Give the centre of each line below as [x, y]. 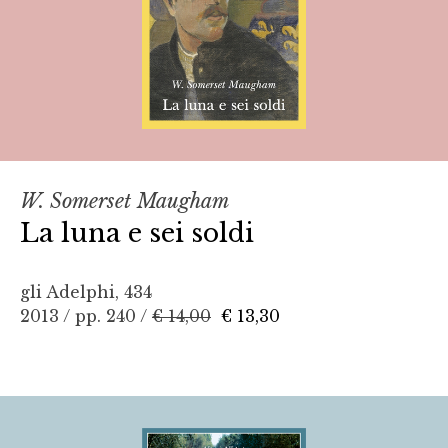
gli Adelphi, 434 [86, 291]
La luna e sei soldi [137, 232]
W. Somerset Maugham [124, 200]
